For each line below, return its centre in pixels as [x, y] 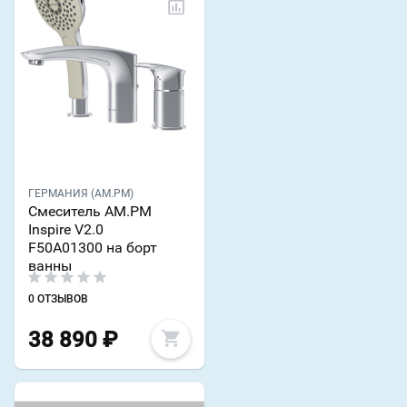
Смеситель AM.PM [90, 212]
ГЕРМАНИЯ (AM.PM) [81, 194]
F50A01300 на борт [93, 248]
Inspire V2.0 [66, 230]
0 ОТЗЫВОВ [58, 299]
